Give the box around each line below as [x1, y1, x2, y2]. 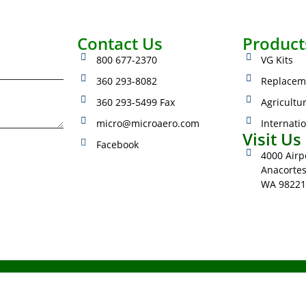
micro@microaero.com [96, 117, 199, 130]
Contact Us [77, 32, 163, 55]
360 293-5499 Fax [96, 96, 175, 109]
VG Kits [261, 53, 294, 67]
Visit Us [242, 128, 301, 151]
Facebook [96, 138, 139, 152]
